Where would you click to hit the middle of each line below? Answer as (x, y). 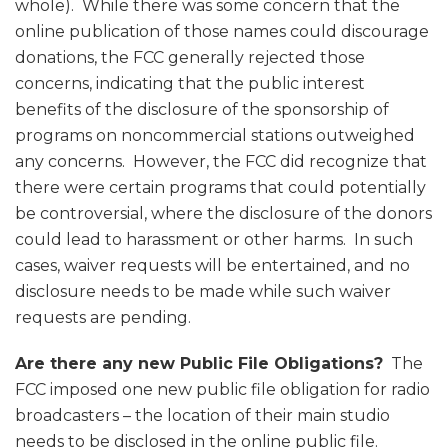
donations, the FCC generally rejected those (190, 58)
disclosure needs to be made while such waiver (203, 292)
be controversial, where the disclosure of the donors (223, 214)
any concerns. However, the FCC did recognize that (221, 162)
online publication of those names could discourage (222, 32)
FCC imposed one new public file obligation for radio (222, 390)
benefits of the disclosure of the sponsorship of (202, 110)
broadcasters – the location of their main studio (202, 416)
